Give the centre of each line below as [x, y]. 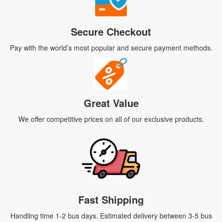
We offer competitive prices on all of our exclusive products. [111, 119]
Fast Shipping [111, 199]
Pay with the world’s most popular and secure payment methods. [111, 47]
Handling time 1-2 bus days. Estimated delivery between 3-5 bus [111, 215]
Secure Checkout [111, 31]
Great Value [111, 103]
